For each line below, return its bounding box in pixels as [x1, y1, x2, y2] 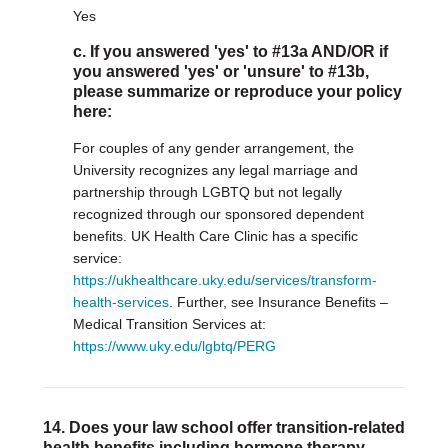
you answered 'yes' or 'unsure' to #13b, [72, 63, 369, 80]
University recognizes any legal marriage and [72, 162, 358, 178]
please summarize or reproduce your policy [72, 83, 402, 100]
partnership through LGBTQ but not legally [72, 184, 342, 200]
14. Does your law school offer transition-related [42, 419, 405, 436]
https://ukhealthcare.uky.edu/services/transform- [72, 272, 377, 288]
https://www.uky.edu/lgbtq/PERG [72, 338, 276, 354]
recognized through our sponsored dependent [72, 206, 364, 222]
